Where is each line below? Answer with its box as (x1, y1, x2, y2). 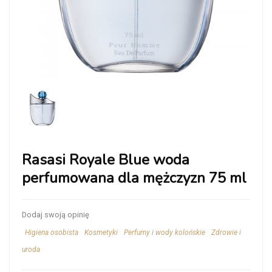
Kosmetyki (84, 228, 118, 237)
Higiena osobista (25, 228, 78, 237)
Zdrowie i (211, 228, 241, 237)
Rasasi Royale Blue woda (22, 149, 189, 169)
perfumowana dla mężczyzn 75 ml (22, 168, 246, 188)
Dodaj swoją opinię (22, 209, 89, 219)
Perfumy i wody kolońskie (124, 228, 205, 237)
